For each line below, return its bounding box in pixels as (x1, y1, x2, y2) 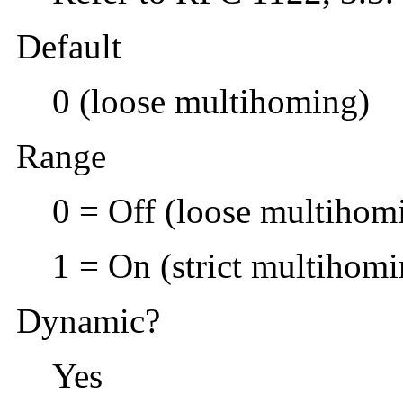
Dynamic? (16, 301, 160, 341)
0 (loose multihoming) (52, 82, 370, 121)
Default (16, 27, 121, 67)
